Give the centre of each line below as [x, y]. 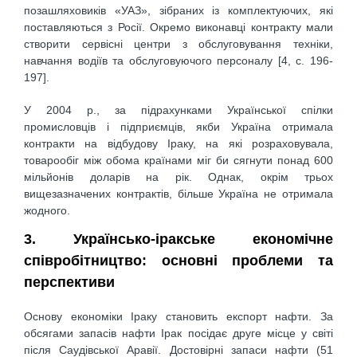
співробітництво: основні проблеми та [178, 260]
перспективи [69, 282]
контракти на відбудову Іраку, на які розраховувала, [178, 143]
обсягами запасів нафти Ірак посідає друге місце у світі [178, 333]
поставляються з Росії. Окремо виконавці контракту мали [178, 27]
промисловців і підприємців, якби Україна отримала [178, 126]
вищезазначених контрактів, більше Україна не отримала [178, 193]
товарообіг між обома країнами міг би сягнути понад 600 [178, 160]
